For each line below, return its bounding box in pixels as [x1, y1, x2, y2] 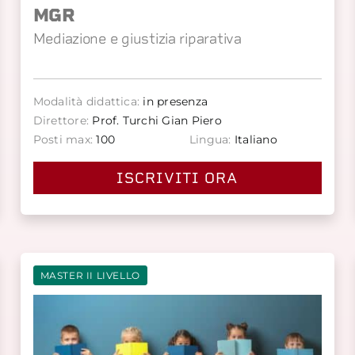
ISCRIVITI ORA [116, 169, 239, 186]
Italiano [231, 132, 277, 147]
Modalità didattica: [32, 94, 140, 109]
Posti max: [32, 132, 94, 147]
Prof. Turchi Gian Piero [89, 113, 222, 128]
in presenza [139, 94, 208, 109]
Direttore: [32, 113, 90, 128]
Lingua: [189, 132, 231, 147]
